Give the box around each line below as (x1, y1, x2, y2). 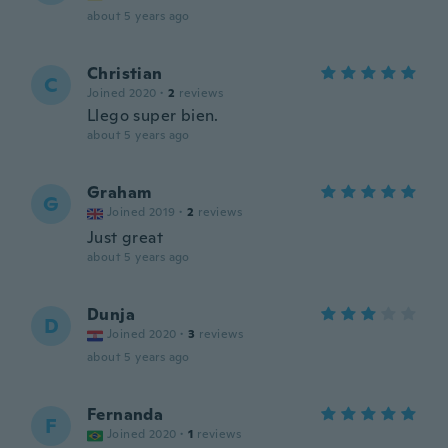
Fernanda (87, 404, 164, 425)
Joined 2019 (107, 204, 176, 220)
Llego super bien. (87, 105, 219, 126)
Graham (87, 182, 152, 203)
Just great (87, 227, 163, 248)
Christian (87, 63, 163, 84)
